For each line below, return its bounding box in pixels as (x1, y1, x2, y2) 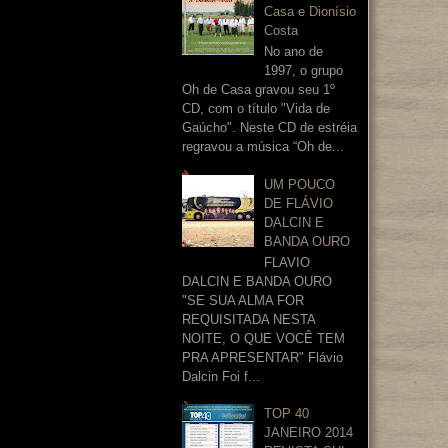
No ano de (264, 44, 324, 60)
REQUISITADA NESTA (182, 312, 315, 328)
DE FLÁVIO (264, 195, 334, 211)
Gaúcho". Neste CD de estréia (182, 120, 357, 136)
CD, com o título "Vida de (182, 101, 330, 117)
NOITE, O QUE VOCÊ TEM (182, 331, 345, 347)
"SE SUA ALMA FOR (182, 293, 304, 309)
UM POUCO (264, 176, 336, 192)
